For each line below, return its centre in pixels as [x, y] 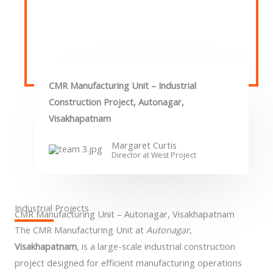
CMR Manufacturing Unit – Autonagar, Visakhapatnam [125, 214]
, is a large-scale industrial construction [156, 246]
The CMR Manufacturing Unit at [80, 229]
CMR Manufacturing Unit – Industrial [122, 85]
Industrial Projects [52, 207]
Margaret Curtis [144, 145]
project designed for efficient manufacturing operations [128, 262]
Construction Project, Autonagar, [116, 101]
